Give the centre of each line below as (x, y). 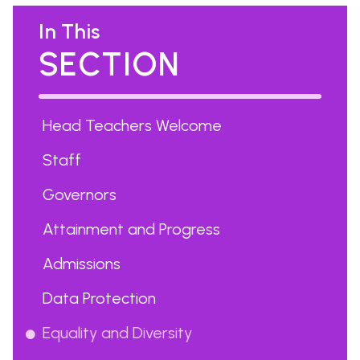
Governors (80, 194)
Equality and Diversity (117, 333)
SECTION (109, 64)
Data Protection (99, 298)
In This (69, 31)
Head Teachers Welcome (132, 125)
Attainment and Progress (131, 229)
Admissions (82, 264)
